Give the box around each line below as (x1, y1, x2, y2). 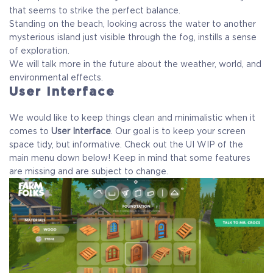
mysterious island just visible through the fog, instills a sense (9, 32, 257, 43)
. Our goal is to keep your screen (111, 126, 246, 136)
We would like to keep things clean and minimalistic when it (9, 113, 255, 123)
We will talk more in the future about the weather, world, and (9, 59, 261, 69)
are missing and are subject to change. (9, 166, 168, 177)
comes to (9, 126, 51, 136)
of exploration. (9, 46, 69, 56)
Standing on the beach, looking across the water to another (9, 19, 256, 29)
